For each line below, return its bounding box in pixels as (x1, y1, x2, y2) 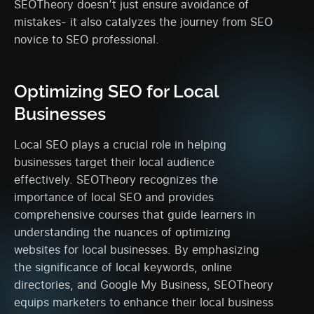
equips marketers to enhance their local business (14, 294, 273, 310)
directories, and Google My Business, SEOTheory (14, 276, 273, 292)
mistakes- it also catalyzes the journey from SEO (14, 13, 273, 29)
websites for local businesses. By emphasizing (14, 241, 259, 257)
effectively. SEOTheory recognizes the (14, 171, 218, 187)
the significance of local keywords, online (14, 259, 232, 275)
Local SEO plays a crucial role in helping (14, 136, 226, 152)
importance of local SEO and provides (14, 189, 214, 205)
